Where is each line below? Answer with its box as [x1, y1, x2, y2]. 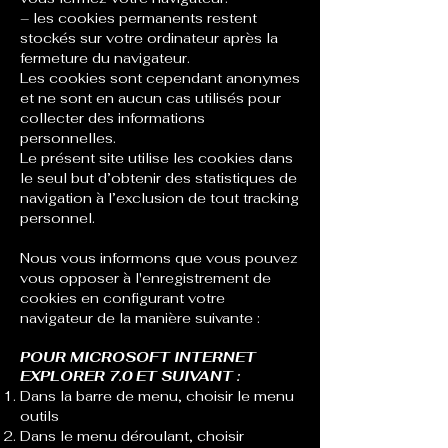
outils [20, 407, 59, 425]
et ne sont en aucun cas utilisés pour [20, 89, 281, 107]
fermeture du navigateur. [20, 49, 190, 67]
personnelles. [20, 129, 116, 147]
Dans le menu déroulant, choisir [20, 427, 244, 445]
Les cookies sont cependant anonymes [20, 69, 300, 87]
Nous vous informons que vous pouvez [20, 249, 298, 267]
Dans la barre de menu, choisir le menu [20, 387, 294, 405]
